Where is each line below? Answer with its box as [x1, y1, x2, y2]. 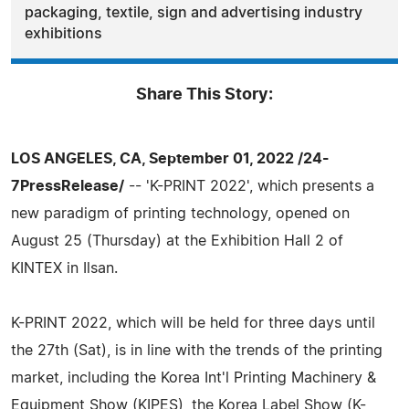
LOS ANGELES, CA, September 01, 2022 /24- [11, 151, 330, 166]
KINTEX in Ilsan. [11, 260, 118, 276]
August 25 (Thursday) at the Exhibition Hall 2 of [11, 233, 343, 248]
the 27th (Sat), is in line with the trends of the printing [11, 342, 383, 358]
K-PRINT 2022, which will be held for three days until [11, 315, 375, 330]
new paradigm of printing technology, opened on [11, 205, 350, 221]
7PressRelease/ [11, 178, 124, 194]
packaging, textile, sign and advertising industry [25, 5, 362, 20]
